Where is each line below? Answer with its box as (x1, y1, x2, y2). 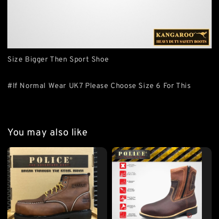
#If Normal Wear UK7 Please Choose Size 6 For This (7, 82, 191, 91)
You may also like (7, 126, 88, 139)
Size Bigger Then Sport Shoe (7, 55, 109, 65)
